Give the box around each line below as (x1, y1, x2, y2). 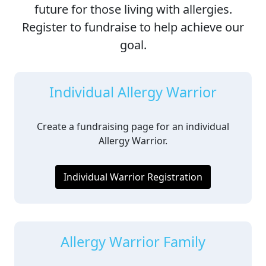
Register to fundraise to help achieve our (22, 19, 244, 35)
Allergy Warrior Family (61, 232, 205, 251)
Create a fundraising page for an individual (37, 120, 229, 133)
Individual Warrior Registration (64, 170, 202, 183)
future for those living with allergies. (34, 1, 232, 17)
